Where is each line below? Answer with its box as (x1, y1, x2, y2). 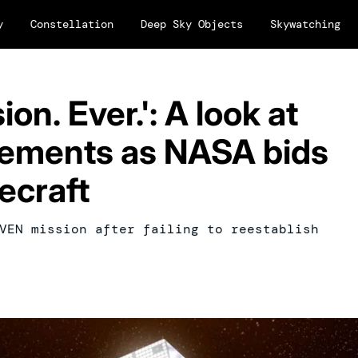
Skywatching (270, 17, 340, 31)
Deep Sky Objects (141, 17, 243, 31)
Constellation (30, 17, 113, 31)
